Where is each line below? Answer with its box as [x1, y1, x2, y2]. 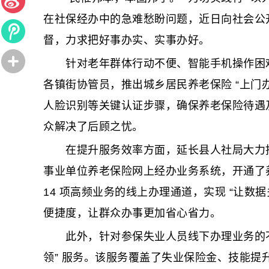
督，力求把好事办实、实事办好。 [43, 34, 210, 46]
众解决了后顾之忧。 [43, 121, 144, 133]
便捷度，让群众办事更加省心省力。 [43, 207, 221, 219]
